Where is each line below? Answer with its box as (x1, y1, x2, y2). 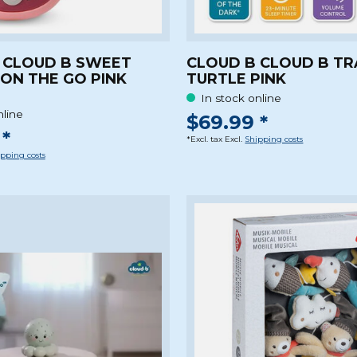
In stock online (200, 91, 281, 104)
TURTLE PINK (186, 69, 287, 88)
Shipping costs (245, 134, 304, 144)
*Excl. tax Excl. (186, 134, 245, 144)
